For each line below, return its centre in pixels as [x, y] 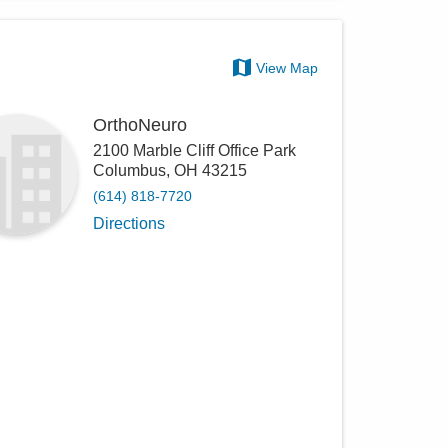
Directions [129, 223]
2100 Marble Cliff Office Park [195, 150]
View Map [287, 67]
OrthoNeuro [140, 125]
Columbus [130, 170]
